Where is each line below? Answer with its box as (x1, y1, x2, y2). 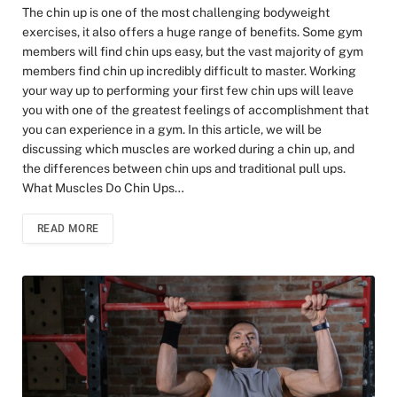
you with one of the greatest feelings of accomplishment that (22, 102, 369, 117)
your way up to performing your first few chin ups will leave (22, 82, 354, 97)
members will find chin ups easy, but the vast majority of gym (22, 43, 363, 58)
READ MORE (37, 222, 99, 235)
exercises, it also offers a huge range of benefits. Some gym (22, 24, 362, 39)
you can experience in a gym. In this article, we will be (22, 121, 322, 136)
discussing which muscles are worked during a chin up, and (22, 141, 354, 156)
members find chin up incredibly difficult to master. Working (22, 63, 356, 78)
